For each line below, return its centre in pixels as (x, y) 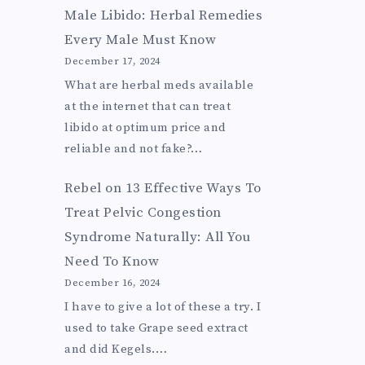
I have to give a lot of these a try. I (163, 306)
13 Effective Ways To (193, 189)
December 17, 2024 (112, 62)
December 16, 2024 (112, 283)
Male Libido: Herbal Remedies (164, 16)
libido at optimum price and (145, 127)
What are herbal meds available (159, 85)
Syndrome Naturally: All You (158, 237)
